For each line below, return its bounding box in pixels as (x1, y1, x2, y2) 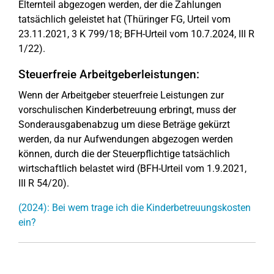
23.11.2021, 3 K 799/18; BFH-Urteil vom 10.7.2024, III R (18, 28, 254, 40)
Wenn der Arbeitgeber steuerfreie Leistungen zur (18, 89, 224, 101)
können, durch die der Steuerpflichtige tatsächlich (18, 148, 230, 160)
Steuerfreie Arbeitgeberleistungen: (18, 67, 199, 81)
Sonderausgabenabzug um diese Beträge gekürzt (18, 119, 230, 130)
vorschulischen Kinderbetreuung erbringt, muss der (18, 104, 236, 116)
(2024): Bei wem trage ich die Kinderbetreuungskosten (18, 202, 251, 213)
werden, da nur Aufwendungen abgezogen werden (18, 133, 233, 145)
